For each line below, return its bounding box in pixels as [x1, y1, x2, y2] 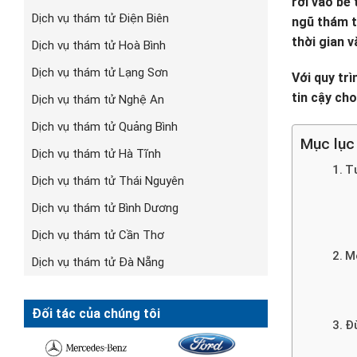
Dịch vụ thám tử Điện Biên [32, 10, 169, 25]
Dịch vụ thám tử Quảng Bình [32, 119, 178, 134]
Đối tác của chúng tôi [32, 305, 160, 321]
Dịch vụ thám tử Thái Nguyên [32, 173, 184, 188]
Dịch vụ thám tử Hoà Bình [32, 37, 166, 53]
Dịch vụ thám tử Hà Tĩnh [32, 146, 161, 161]
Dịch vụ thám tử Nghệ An [32, 92, 164, 107]
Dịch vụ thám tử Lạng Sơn [32, 65, 168, 80]
